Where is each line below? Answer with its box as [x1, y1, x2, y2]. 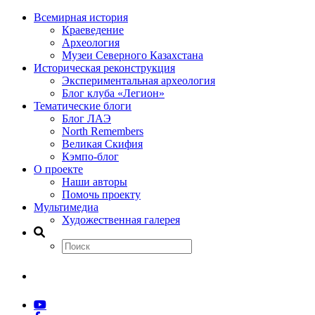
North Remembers [62, 125, 143, 137]
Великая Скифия [62, 138, 143, 150]
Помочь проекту [62, 188, 141, 200]
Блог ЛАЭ [62, 112, 111, 124]
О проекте [34, 163, 83, 175]
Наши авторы [62, 176, 127, 188]
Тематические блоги [34, 100, 131, 112]
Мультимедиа [34, 201, 98, 213]
